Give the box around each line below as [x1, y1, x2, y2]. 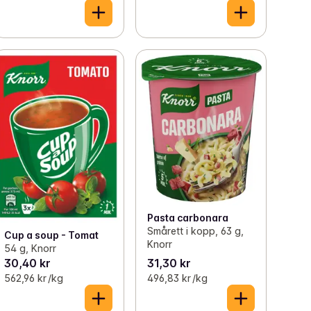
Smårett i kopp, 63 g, [146, 224, 244, 237]
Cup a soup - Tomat [4, 228, 99, 241]
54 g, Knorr [4, 242, 57, 254]
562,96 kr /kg [4, 271, 64, 284]
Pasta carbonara [146, 211, 228, 224]
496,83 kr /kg [146, 271, 208, 284]
